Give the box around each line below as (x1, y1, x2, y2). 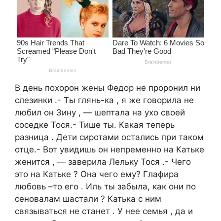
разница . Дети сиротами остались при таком (15, 132, 204, 142)
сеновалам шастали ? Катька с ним (15, 193, 161, 204)
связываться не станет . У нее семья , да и (15, 206, 193, 216)
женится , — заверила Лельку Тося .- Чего (15, 156, 191, 167)
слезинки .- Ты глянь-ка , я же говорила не (15, 95, 194, 105)
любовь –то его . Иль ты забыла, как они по (15, 181, 196, 191)
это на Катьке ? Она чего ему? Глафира (15, 169, 179, 179)
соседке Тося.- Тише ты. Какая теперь (15, 119, 175, 130)
